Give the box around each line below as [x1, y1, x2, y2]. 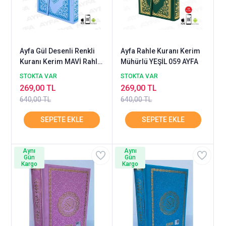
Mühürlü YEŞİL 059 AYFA [121, 57, 199, 66]
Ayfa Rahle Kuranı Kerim [121, 46, 201, 55]
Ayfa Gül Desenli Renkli [20, 46, 95, 55]
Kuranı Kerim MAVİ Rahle [20, 57, 101, 66]
